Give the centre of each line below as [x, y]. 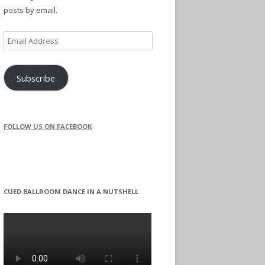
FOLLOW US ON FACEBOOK [48, 127]
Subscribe [36, 78]
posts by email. [30, 10]
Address [18, 52]
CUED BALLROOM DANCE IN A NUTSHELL [71, 192]
